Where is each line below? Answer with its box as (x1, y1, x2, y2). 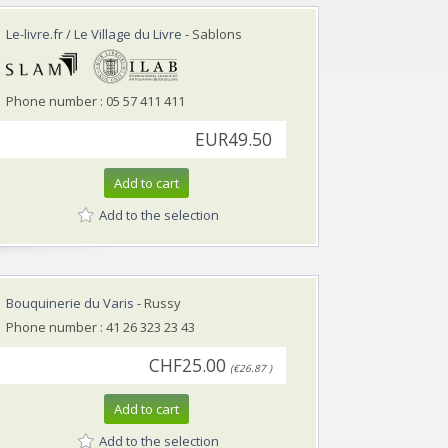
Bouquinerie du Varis (6, 293, 134, 312)
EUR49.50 (195, 127, 272, 151)
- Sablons (182, 24, 242, 43)
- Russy (134, 293, 181, 312)
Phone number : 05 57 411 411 (6, 91, 185, 110)
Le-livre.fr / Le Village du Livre (6, 24, 182, 43)
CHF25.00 (149, 353, 226, 377)
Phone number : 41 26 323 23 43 (6, 317, 195, 336)
